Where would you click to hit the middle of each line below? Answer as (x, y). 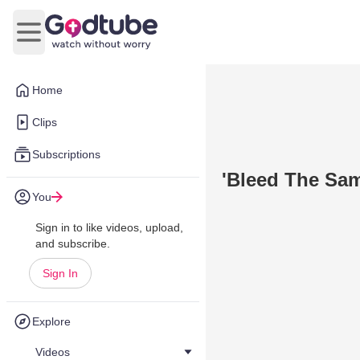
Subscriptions (66, 154)
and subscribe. (73, 243)
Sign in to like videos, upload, (109, 227)
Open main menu (77, 40)
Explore (51, 321)
